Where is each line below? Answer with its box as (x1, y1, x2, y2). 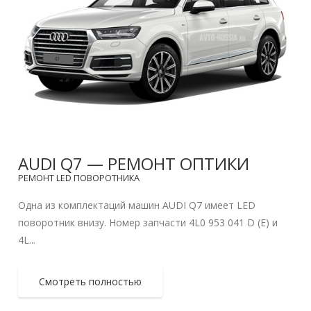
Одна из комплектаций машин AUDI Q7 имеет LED (18, 199, 256, 212)
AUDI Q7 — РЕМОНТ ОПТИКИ (18, 152, 250, 176)
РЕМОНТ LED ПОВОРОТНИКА (18, 171, 140, 185)
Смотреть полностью (39, 275, 142, 289)
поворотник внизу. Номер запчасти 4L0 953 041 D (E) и (18, 216, 278, 230)
